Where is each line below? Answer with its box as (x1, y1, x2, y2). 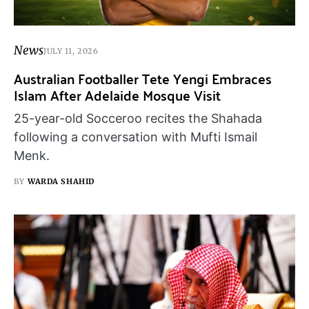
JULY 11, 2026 (43, 46, 99, 56)
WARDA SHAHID (28, 177, 94, 187)
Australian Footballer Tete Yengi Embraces (14, 66, 272, 92)
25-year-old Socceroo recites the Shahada (14, 111, 262, 126)
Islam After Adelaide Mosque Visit (14, 82, 221, 108)
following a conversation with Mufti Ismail (14, 130, 257, 145)
